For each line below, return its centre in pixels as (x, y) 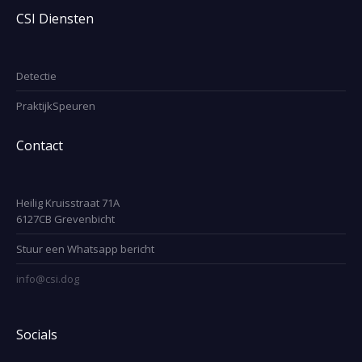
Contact (40, 145)
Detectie (37, 76)
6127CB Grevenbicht (66, 219)
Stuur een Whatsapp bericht (86, 248)
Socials (37, 334)
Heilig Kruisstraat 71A (68, 202)
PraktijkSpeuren (56, 105)
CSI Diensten (55, 18)
